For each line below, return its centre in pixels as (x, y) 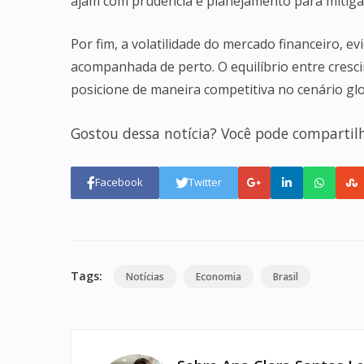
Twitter (205, 182)
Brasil (286, 276)
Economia (219, 276)
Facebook (119, 182)
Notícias (145, 276)
